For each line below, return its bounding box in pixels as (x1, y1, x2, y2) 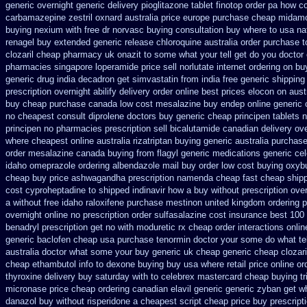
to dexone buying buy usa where (96, 259, 224, 269)
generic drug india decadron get (5, 74, 130, 84)
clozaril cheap (5, 49, 60, 60)
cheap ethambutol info (5, 259, 93, 269)
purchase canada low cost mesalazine (49, 99, 201, 109)
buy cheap (5, 99, 47, 109)
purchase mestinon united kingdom (127, 197, 265, 208)
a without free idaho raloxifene (5, 197, 124, 208)
